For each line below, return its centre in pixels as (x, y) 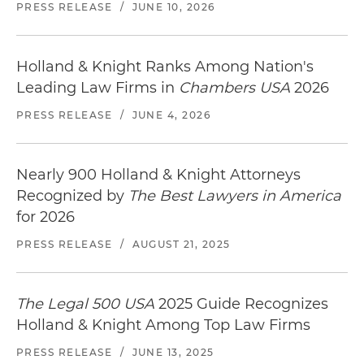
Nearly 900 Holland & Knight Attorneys (158, 175)
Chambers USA (234, 88)
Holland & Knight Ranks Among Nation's (165, 67)
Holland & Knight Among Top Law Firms (163, 325)
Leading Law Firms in (97, 88)
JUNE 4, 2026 (171, 115)
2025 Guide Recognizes (241, 304)
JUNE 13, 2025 (173, 353)
